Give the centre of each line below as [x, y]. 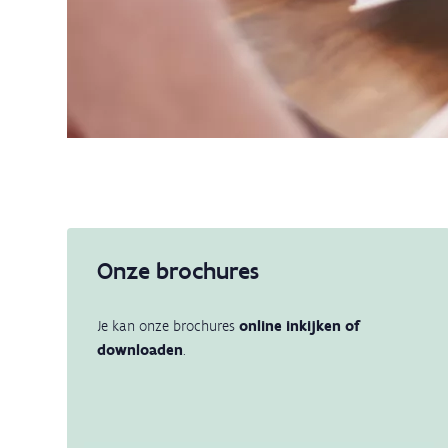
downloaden [140, 350]
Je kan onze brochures [166, 326]
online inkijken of [297, 326]
